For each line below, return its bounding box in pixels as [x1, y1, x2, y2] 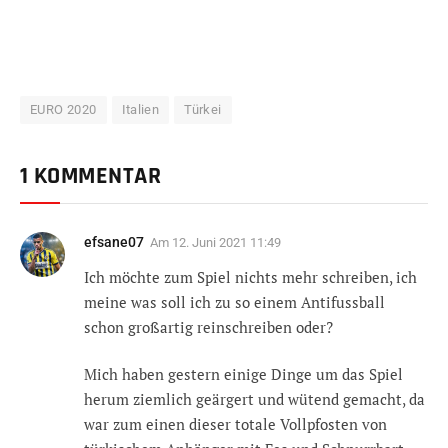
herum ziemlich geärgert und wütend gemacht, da [84, 389, 425, 410]
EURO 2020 [30, 101, 97, 117]
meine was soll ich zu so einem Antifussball [84, 291, 385, 312]
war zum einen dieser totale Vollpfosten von [84, 414, 387, 435]
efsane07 [84, 233, 144, 250]
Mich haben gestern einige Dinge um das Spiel [84, 364, 403, 385]
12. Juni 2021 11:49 [172, 234, 281, 250]
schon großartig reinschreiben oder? [84, 316, 333, 337]
